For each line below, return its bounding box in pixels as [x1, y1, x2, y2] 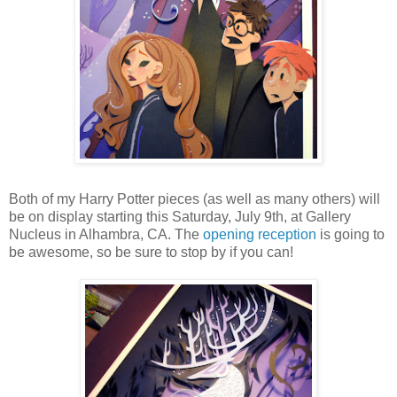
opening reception [203, 227, 316, 243]
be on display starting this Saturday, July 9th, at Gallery [9, 209, 351, 225]
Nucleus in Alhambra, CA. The [9, 227, 203, 243]
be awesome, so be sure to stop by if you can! [9, 245, 293, 261]
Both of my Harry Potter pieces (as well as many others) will [9, 191, 380, 207]
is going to [316, 227, 385, 243]
